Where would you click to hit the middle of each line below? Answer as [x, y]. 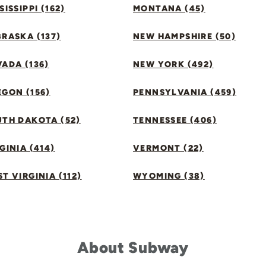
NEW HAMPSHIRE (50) [185, 37]
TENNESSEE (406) [175, 120]
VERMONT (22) [168, 148]
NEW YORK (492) [173, 64]
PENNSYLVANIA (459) [185, 92]
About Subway [133, 248]
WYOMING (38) [169, 176]
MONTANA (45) [169, 9]
